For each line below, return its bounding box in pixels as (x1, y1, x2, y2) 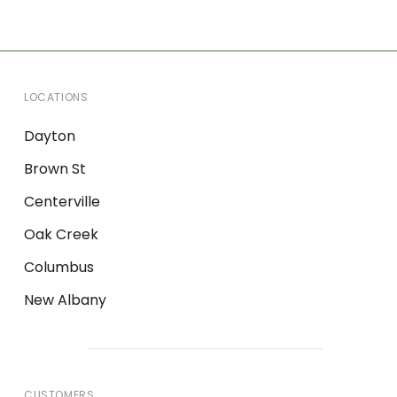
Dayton (24, 126, 75, 146)
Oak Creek (24, 224, 98, 245)
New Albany (24, 290, 106, 310)
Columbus (24, 257, 94, 277)
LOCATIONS (24, 90, 89, 105)
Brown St (24, 159, 86, 179)
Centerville (24, 191, 100, 212)
